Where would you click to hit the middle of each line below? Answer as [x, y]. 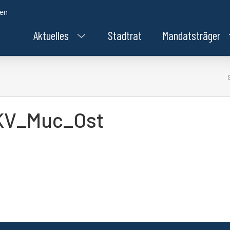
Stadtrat [125, 36]
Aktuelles [51, 36]
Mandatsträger [191, 36]
